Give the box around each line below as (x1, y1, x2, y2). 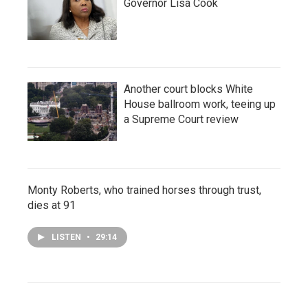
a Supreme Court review (124, 112, 239, 126)
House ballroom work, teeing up (124, 97, 276, 111)
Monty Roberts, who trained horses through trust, (27, 183, 261, 197)
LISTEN (52, 232, 83, 242)
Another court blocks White (124, 82, 253, 96)
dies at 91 (27, 198, 76, 212)
